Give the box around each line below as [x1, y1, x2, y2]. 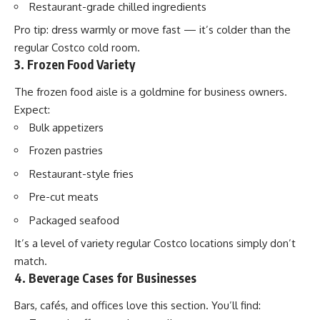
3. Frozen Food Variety [14, 56, 135, 73]
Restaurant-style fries [29, 166, 134, 181]
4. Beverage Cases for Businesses [14, 270, 196, 286]
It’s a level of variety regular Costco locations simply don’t [14, 236, 296, 251]
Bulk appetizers [29, 120, 104, 134]
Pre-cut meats [29, 190, 99, 204]
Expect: [14, 102, 50, 116]
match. [14, 254, 47, 269]
